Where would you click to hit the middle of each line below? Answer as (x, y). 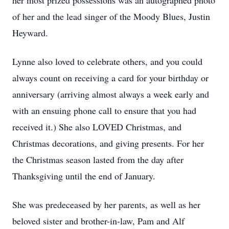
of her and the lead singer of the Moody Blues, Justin (111, 16)
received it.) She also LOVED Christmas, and (97, 127)
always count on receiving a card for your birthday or (110, 78)
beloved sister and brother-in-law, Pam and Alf (98, 221)
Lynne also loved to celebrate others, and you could (107, 61)
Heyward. (30, 33)
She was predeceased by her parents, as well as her (106, 204)
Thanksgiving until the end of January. (84, 176)
